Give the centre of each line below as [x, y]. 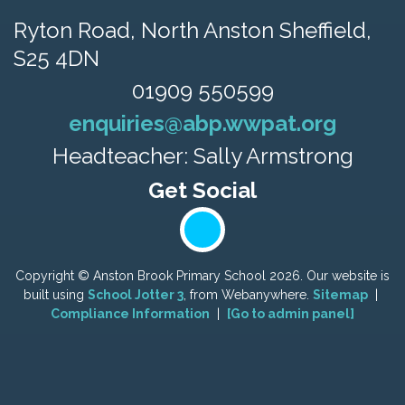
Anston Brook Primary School [179, 276]
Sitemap [340, 295]
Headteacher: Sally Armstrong [202, 156]
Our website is [348, 276]
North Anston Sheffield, [256, 30]
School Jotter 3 [136, 295]
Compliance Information [130, 314]
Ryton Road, [77, 30]
